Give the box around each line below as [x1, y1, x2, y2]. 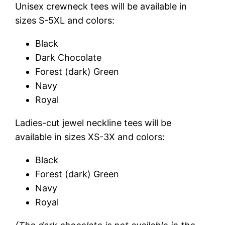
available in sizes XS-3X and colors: [15, 131, 165, 142]
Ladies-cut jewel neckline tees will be [15, 117, 172, 128]
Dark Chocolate [35, 52, 102, 63]
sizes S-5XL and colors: [15, 15, 115, 26]
